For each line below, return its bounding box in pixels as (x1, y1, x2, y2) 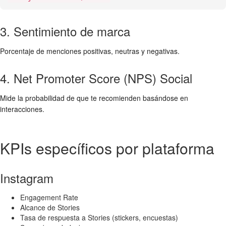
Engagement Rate (20, 192, 78, 202)
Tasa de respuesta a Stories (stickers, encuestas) (20, 212, 178, 222)
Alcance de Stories (20, 202, 80, 212)
